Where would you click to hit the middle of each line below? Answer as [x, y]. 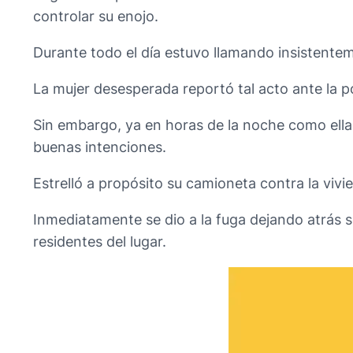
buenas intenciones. [100, 147]
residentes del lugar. [100, 242]
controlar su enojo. [96, 17]
